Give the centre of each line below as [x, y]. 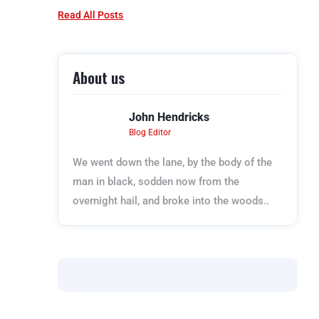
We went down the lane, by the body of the [173, 162]
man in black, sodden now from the [156, 182]
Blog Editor [150, 132]
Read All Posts [91, 15]
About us [99, 77]
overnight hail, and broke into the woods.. [171, 201]
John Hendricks [169, 117]
